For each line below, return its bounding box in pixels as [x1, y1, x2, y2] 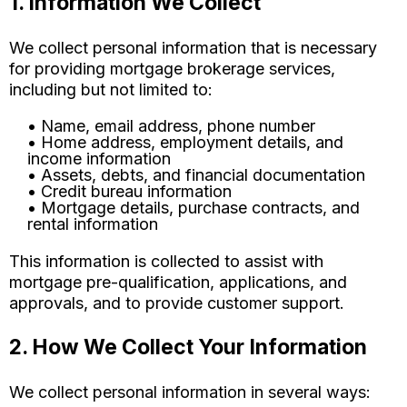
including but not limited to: [9, 80, 213, 99]
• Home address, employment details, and [27, 133, 343, 152]
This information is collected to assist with [9, 252, 323, 271]
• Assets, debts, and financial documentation [27, 165, 365, 184]
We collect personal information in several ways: [9, 382, 371, 402]
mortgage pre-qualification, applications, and [9, 273, 347, 292]
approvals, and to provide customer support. [9, 293, 344, 313]
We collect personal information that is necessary [9, 38, 377, 57]
